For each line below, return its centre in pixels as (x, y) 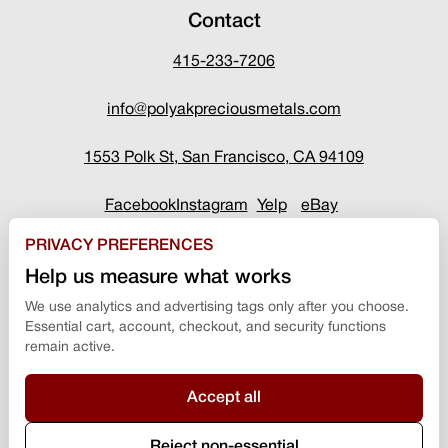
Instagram (211, 205)
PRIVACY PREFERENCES (119, 246)
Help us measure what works (158, 278)
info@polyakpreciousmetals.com (224, 109)
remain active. (70, 347)
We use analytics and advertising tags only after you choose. (217, 307)
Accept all (224, 398)
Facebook (140, 205)
